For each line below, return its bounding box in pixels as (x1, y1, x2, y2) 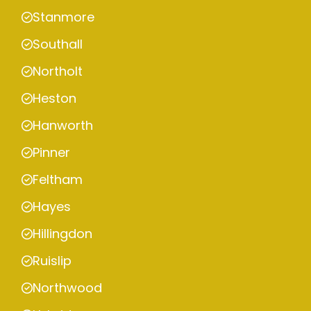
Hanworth (33, 117, 93, 135)
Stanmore (33, 8, 94, 26)
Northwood (33, 279, 102, 297)
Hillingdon (33, 225, 92, 243)
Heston (33, 90, 76, 108)
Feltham (33, 171, 83, 189)
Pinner (33, 144, 70, 162)
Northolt (33, 62, 83, 81)
